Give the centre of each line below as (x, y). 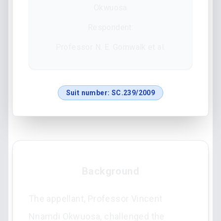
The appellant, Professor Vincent (95, 199)
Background (110, 171)
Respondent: (110, 27)
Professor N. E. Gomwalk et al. (110, 47)
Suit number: (89, 93)
